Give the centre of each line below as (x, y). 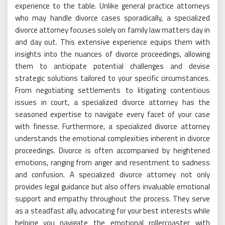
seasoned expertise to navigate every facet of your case (113, 115)
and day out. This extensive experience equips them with (113, 42)
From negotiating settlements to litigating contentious (113, 90)
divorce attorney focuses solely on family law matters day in (113, 30)
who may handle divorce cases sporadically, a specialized (113, 18)
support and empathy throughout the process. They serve (113, 199)
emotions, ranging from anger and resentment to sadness (113, 163)
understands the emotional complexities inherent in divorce (113, 139)
